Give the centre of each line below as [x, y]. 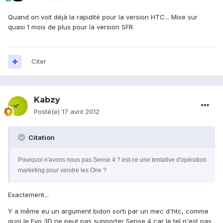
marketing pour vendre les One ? [62, 170]
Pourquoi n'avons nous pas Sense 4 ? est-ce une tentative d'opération [112, 160]
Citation [41, 138]
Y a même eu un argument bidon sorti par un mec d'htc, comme [108, 211]
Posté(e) [48, 112]
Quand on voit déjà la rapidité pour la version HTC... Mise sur [103, 17]
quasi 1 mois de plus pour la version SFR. [71, 27]
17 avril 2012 [81, 112]
